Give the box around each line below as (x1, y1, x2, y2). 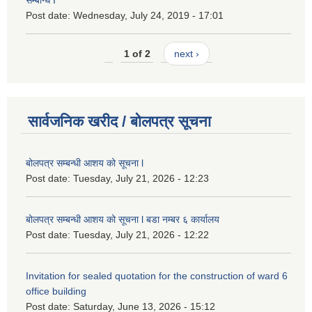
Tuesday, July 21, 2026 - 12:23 (73, 173, 209, 185)
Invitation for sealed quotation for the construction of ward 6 (26, 270, 288, 282)
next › (173, 47, 199, 59)
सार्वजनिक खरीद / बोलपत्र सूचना (28, 113, 211, 131)
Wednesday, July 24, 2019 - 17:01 (73, 10, 224, 22)
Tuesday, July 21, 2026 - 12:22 (73, 229, 209, 241)
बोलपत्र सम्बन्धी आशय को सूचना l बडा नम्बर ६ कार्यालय (26, 214, 219, 226)
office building (26, 286, 86, 297)
